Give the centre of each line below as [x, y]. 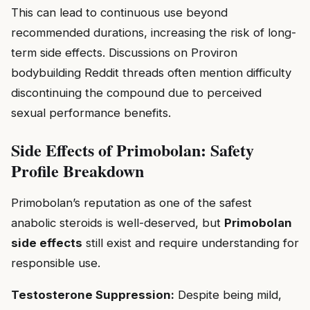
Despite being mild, [228, 294]
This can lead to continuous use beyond [119, 13]
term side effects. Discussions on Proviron [124, 53]
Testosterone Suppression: [93, 294]
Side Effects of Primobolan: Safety [133, 150]
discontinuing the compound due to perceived [136, 93]
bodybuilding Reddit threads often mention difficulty [151, 73]
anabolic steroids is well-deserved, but [118, 223]
